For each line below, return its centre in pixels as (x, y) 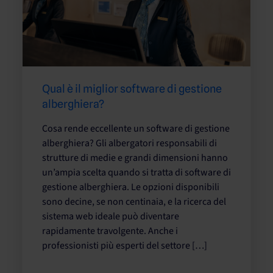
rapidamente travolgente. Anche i (110, 231)
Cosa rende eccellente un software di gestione (136, 128)
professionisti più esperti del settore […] (125, 245)
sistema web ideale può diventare (111, 216)
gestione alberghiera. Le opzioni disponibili (131, 187)
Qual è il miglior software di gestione (132, 88)
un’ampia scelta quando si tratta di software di (136, 172)
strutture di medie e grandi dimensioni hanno (135, 158)
